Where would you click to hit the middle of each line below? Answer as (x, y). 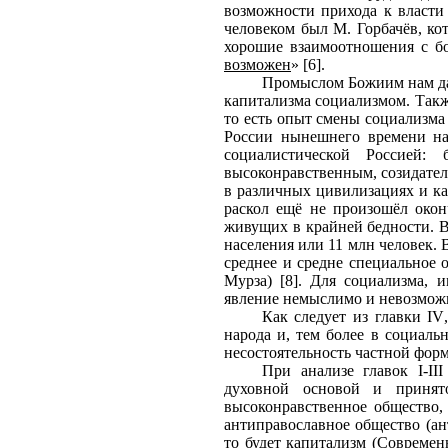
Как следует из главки (344, 316)
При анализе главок (340, 370)
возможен (257, 64)
